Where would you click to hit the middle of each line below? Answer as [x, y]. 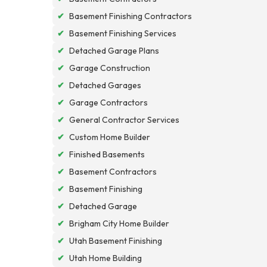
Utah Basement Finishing [116, 240]
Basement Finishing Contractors [131, 16]
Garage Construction [110, 68]
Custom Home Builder [110, 137]
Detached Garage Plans [114, 50]
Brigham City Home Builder [119, 223]
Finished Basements [107, 154]
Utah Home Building [105, 258]
